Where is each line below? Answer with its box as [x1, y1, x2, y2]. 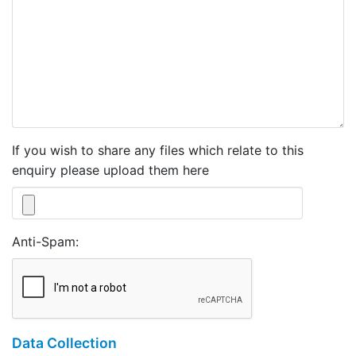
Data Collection [12, 334, 117, 351]
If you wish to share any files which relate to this [12, 141, 304, 158]
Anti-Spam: [12, 233, 79, 250]
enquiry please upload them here [12, 161, 209, 178]
